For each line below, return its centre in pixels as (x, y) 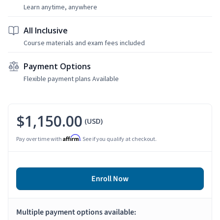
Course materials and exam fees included (84, 42)
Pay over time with (40, 138)
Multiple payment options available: (76, 212)
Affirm (71, 137)
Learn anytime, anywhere (60, 7)
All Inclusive (46, 30)
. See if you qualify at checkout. (118, 138)
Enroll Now (110, 179)
